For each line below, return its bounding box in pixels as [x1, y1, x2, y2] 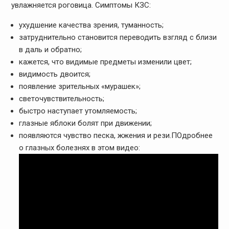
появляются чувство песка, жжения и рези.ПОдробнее [18, 131, 213, 141]
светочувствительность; [18, 94, 104, 104]
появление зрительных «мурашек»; [18, 82, 141, 91]
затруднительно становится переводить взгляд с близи [18, 33, 217, 42]
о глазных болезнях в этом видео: [18, 143, 140, 153]
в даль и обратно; [18, 45, 82, 55]
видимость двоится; [18, 70, 90, 79]
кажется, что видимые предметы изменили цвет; [18, 57, 192, 67]
